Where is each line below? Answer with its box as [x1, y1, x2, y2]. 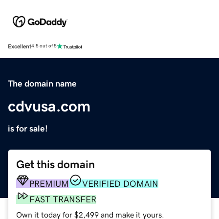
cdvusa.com [8, 98, 90, 114]
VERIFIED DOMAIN [82, 179, 158, 188]
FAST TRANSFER [29, 195, 96, 204]
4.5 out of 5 [31, 44, 57, 49]
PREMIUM [29, 179, 69, 188]
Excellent [8, 43, 31, 49]
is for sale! [8, 124, 48, 133]
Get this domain [16, 158, 95, 170]
